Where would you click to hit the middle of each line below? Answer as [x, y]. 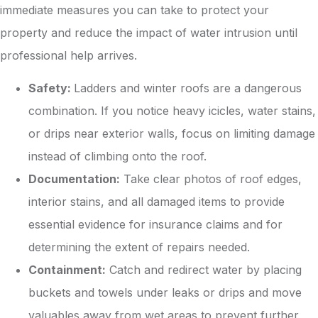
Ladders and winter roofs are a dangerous [188, 88]
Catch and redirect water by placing [204, 270]
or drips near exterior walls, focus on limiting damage [172, 134]
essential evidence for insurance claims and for [155, 225]
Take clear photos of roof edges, [211, 179]
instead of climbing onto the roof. [117, 157]
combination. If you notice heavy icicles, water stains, [172, 111]
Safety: [51, 88]
